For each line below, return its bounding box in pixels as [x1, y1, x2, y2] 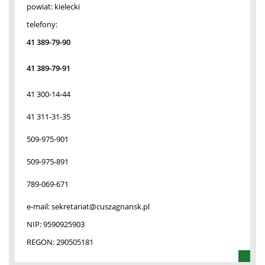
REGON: [27, 236, 56, 247]
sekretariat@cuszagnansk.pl [51, 201, 150, 212]
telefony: [27, 18, 57, 30]
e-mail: [27, 201, 51, 212]
